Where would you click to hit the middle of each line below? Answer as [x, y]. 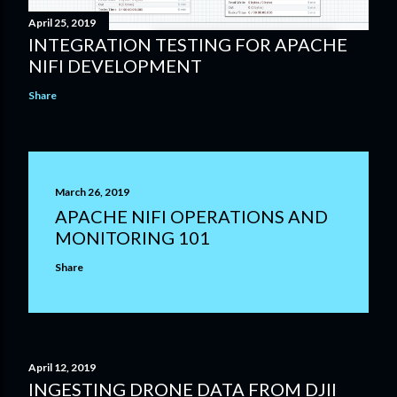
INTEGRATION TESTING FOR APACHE [188, 45]
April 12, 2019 [62, 368]
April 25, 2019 [62, 23]
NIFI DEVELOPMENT [115, 66]
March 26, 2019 [92, 192]
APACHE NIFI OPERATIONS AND [191, 217]
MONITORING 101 [132, 238]
